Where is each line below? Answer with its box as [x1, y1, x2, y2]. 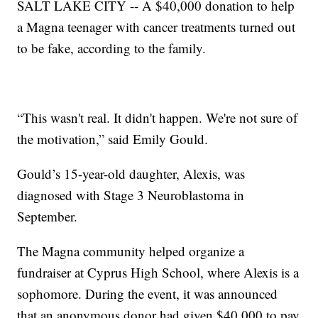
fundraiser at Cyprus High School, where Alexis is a [17, 263, 300, 282]
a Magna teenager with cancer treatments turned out [17, 18, 296, 36]
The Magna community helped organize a [17, 242, 245, 261]
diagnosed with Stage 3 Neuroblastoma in [17, 186, 245, 204]
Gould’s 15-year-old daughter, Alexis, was [17, 165, 246, 183]
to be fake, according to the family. [17, 39, 207, 57]
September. [17, 207, 78, 226]
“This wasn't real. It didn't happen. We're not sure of [17, 109, 298, 127]
